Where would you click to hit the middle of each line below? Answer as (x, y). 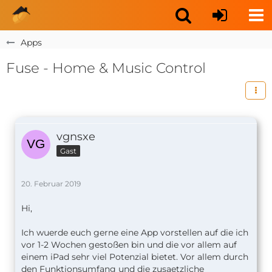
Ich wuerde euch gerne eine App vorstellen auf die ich (135, 233)
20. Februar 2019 (51, 184)
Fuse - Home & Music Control (106, 68)
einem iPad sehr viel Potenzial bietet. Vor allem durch (135, 257)
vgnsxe (76, 137)
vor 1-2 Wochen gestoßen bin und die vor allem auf (129, 245)
